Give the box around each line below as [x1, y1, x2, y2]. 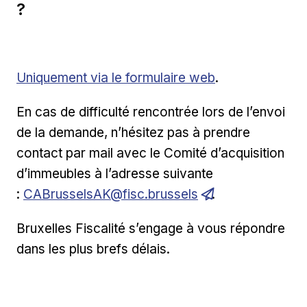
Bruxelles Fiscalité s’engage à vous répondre [16, 220, 285, 236]
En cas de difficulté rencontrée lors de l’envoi [16, 103, 285, 120]
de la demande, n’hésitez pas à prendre [16, 124, 250, 140]
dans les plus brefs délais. [16, 241, 170, 257]
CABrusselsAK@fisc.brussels [23, 186, 198, 202]
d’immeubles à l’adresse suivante [16, 165, 213, 182]
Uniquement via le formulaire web [16, 69, 215, 86]
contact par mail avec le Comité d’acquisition [16, 145, 284, 161]
